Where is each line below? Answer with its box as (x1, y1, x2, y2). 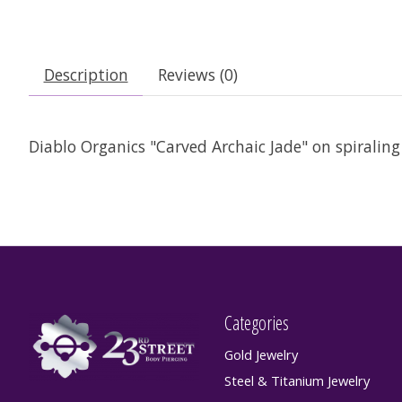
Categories (223, 309, 289, 336)
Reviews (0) (157, 64, 238, 86)
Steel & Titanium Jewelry (223, 371, 370, 390)
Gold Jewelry (223, 345, 298, 364)
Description (43, 64, 128, 86)
